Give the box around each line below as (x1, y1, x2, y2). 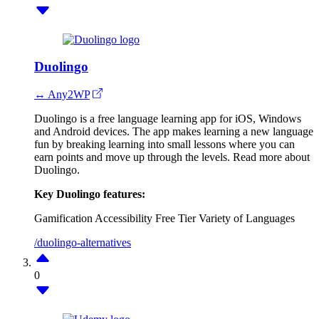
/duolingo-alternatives (34, 236, 131, 249)
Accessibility (95, 212, 152, 225)
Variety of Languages (199, 212, 295, 225)
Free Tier (155, 212, 196, 225)
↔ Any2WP (34, 88, 90, 101)
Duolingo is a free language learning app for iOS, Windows (34, 113, 301, 125)
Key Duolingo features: (34, 188, 145, 201)
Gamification (34, 212, 93, 225)
